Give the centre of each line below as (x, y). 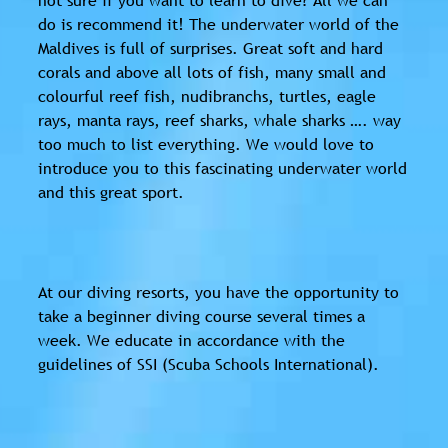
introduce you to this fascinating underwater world (222, 167)
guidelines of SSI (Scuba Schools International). (208, 363)
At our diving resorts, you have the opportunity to (218, 291)
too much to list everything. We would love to (206, 143)
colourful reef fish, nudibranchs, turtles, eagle (207, 95)
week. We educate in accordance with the (191, 339)
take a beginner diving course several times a (201, 315)
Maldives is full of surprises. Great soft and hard (210, 47)
